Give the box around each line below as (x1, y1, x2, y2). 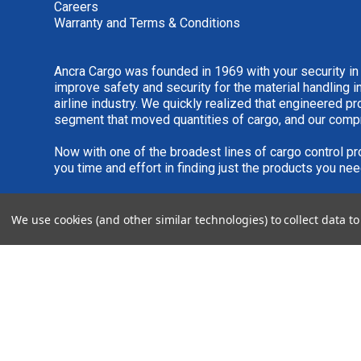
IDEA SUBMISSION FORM (142, 224, 289, 240)
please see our (54, 224, 142, 240)
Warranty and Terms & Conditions (54, 15, 240, 31)
